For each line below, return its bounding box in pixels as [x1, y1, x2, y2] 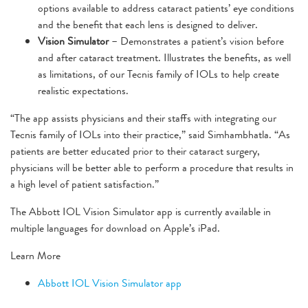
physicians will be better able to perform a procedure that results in [10, 159, 294, 175]
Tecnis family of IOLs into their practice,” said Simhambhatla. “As [10, 126, 290, 142]
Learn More [10, 247, 60, 263]
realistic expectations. [38, 82, 129, 98]
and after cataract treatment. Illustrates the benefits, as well [38, 49, 291, 65]
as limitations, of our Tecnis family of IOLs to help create [38, 65, 279, 82]
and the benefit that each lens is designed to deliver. [38, 16, 258, 32]
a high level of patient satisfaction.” [10, 175, 159, 192]
